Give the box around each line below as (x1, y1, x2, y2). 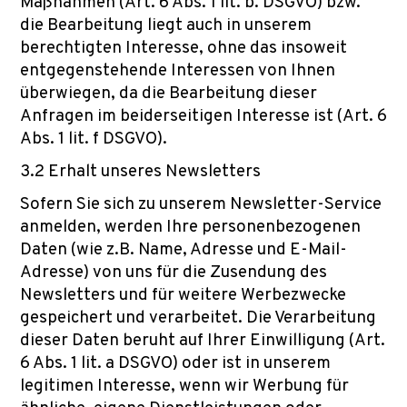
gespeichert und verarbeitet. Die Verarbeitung (20, 307, 376, 329)
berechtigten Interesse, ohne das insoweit (20, 37, 347, 59)
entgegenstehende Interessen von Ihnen (20, 60, 335, 82)
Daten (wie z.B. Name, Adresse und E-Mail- (20, 239, 347, 261)
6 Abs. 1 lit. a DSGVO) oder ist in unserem (20, 352, 331, 374)
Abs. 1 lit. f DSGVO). (20, 128, 167, 150)
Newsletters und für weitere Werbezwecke (20, 284, 346, 306)
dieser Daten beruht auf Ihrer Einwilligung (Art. (20, 330, 385, 352)
